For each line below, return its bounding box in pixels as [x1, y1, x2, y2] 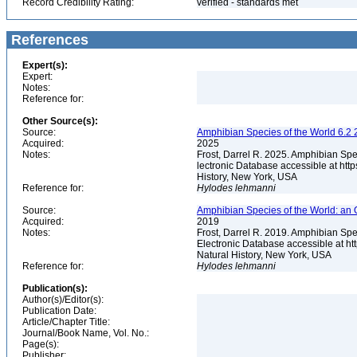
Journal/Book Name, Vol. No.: [22, 328, 149, 339]
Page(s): [22, 339, 59, 350]
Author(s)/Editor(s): [22, 294, 104, 305]
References [7, 32, 88, 48]
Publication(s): [22, 283, 88, 294]
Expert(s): [22, 60, 68, 71]
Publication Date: [22, 305, 96, 316]
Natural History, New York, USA [197, 249, 334, 261]
